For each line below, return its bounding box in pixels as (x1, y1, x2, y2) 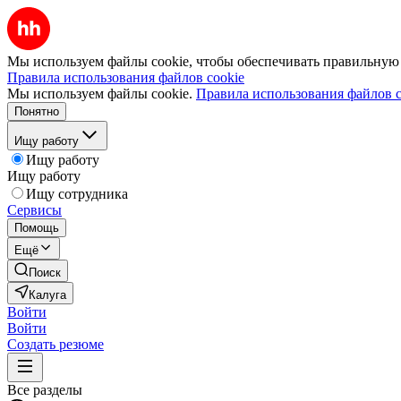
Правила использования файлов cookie (7, 70, 244, 85)
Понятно (14, 105, 59, 118)
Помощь (14, 221, 59, 235)
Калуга (29, 288, 66, 302)
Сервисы (7, 202, 62, 218)
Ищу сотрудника (26, 186, 128, 201)
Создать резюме (7, 337, 104, 352)
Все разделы (7, 382, 82, 397)
